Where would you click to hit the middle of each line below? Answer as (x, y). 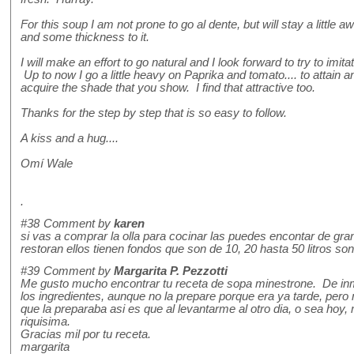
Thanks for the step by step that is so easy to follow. (154, 113)
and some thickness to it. (85, 38)
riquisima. (45, 322)
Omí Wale (47, 164)
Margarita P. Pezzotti (171, 271)
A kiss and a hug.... (70, 139)
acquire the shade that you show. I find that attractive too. (168, 88)
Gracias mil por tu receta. (86, 335)
